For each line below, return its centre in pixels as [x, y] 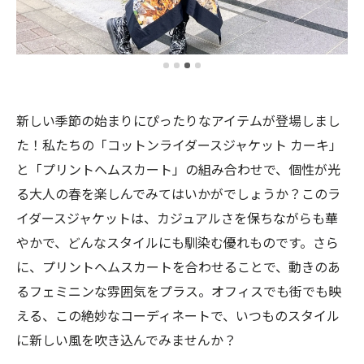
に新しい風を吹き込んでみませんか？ [126, 340]
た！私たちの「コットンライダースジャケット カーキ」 [179, 145]
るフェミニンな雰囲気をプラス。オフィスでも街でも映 [179, 291]
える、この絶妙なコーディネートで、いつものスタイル [178, 315]
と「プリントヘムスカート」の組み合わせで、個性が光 [178, 169]
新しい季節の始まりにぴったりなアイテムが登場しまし [178, 120]
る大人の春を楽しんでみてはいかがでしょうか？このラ [178, 193]
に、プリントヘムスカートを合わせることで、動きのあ [178, 266]
